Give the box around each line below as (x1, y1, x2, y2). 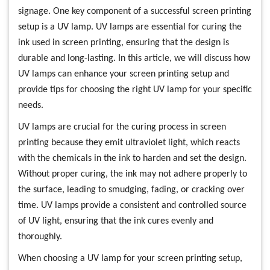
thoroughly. (18, 232, 62, 242)
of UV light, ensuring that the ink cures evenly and (18, 216, 213, 226)
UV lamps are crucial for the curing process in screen (18, 122, 226, 132)
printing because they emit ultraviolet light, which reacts (18, 138, 240, 148)
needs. (18, 101, 43, 110)
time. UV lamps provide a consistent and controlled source (18, 201, 246, 210)
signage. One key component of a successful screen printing (18, 7, 251, 16)
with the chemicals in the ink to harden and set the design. (18, 154, 246, 163)
